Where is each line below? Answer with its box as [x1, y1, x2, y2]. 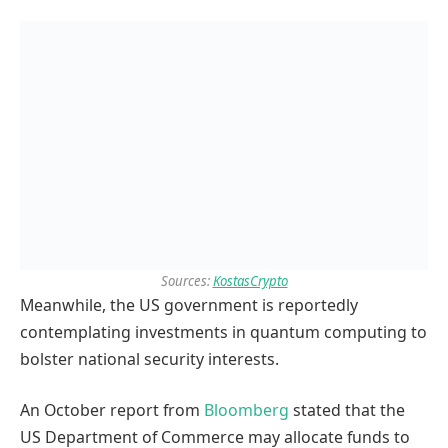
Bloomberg [204, 399, 289, 422]
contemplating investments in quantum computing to [20, 320, 427, 343]
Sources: [160, 271, 213, 290]
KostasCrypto [212, 271, 288, 290]
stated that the [289, 399, 405, 422]
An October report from [20, 399, 204, 422]
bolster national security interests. [20, 347, 279, 370]
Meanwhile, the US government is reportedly [20, 293, 358, 316]
